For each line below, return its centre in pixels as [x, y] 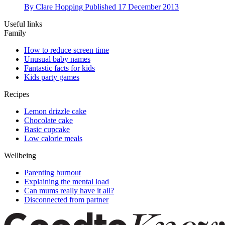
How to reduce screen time [67, 50]
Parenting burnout [52, 172]
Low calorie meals [53, 138]
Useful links [23, 24]
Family [15, 33]
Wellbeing [20, 155]
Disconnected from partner [66, 199]
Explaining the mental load [67, 181]
